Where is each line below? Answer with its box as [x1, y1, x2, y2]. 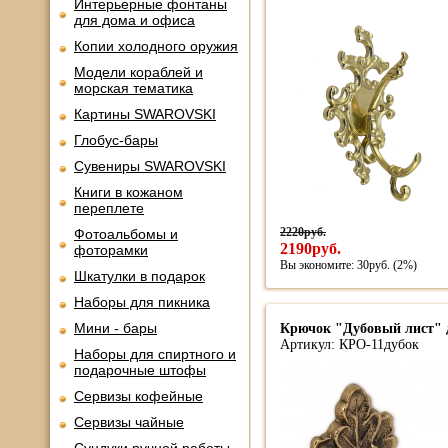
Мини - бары [74, 320, 157, 336]
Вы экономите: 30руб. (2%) [280, 258, 417, 272]
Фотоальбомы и [74, 226, 178, 242]
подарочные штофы [74, 362, 206, 378]
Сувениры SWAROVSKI [74, 158, 226, 174]
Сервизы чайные [74, 414, 184, 430]
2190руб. [280, 240, 341, 257]
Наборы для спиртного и [74, 346, 236, 362]
